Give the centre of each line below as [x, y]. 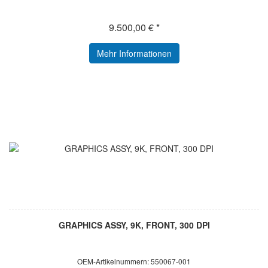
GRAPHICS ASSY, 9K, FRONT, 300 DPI [134, 225]
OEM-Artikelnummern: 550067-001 [134, 261]
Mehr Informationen [134, 54]
